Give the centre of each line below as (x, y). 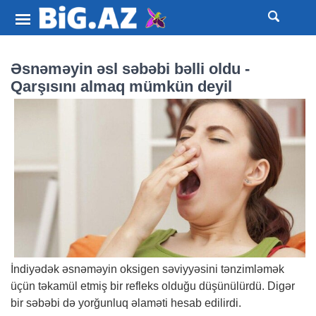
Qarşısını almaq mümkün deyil (121, 86)
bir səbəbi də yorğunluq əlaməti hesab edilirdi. (126, 303)
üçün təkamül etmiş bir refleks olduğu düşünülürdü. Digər (153, 286)
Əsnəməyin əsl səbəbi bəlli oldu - (130, 69)
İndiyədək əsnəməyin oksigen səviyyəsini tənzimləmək (147, 269)
